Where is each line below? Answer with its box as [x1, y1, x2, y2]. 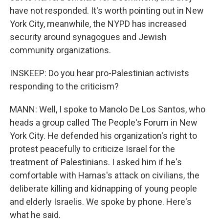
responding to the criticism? [10, 81, 119, 91]
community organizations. [10, 45, 111, 55]
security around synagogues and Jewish [10, 32, 167, 42]
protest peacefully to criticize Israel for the [10, 144, 175, 154]
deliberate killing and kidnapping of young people [10, 183, 197, 194]
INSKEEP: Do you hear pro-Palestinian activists [10, 68, 189, 78]
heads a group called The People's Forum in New [10, 117, 197, 128]
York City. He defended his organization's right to [10, 131, 197, 141]
